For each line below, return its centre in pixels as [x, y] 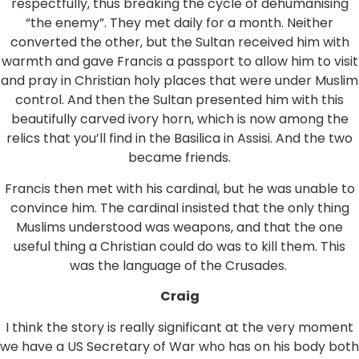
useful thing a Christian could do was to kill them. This [179, 246]
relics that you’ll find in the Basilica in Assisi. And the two [179, 139]
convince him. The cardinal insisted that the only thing [179, 208]
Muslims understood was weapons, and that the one [179, 227]
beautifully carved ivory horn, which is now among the [179, 119]
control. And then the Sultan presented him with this [179, 100]
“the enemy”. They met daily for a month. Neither [179, 23]
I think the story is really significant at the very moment [179, 327]
